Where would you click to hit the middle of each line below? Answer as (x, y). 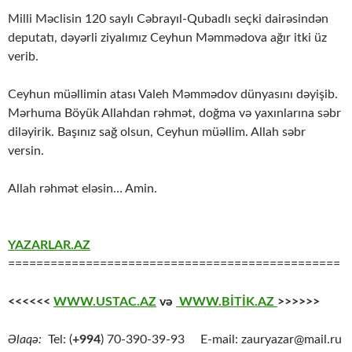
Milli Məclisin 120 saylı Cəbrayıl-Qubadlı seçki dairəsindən (168, 19)
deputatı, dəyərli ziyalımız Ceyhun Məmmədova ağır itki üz (167, 38)
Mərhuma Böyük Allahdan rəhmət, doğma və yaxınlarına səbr (174, 114)
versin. (26, 151)
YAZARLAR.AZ (49, 246)
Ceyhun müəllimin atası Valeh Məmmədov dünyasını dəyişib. (173, 95)
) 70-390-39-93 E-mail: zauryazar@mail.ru (221, 340)
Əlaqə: (28, 340)
